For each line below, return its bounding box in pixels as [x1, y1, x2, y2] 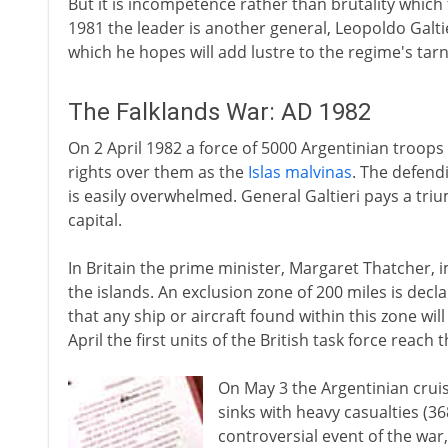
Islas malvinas [247, 161, 352, 183]
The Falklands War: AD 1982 [67, 98, 371, 126]
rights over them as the [67, 161, 248, 183]
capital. [67, 209, 122, 231]
